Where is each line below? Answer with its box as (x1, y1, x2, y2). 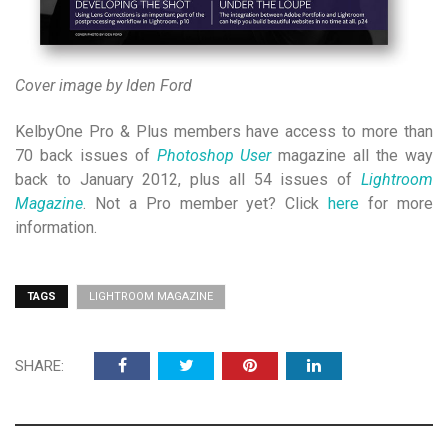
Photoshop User (156, 146, 272, 165)
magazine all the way (271, 146, 434, 165)
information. (15, 218, 97, 237)
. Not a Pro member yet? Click (83, 194, 329, 213)
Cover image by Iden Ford (15, 76, 192, 95)
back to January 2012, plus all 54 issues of (15, 170, 361, 189)
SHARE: (15, 357, 64, 375)
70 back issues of (15, 146, 157, 165)
